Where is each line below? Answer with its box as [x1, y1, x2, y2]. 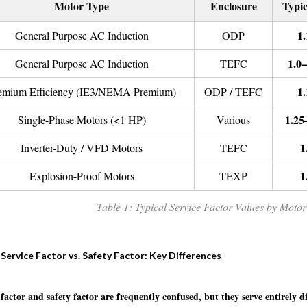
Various [217, 112, 250, 127]
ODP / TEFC [204, 84, 262, 99]
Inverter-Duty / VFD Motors [21, 140, 143, 155]
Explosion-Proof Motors [29, 169, 134, 183]
